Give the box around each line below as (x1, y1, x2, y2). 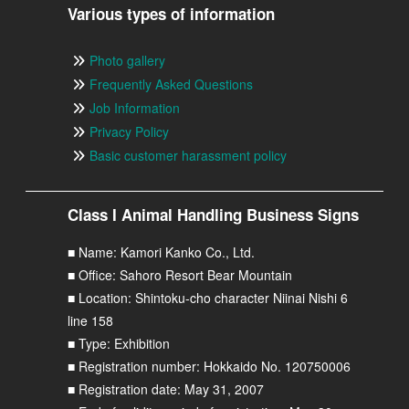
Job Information (89, 98, 181, 117)
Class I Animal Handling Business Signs (68, 203, 360, 225)
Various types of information (68, 2, 276, 25)
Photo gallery (89, 50, 166, 69)
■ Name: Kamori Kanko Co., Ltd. (68, 242, 256, 261)
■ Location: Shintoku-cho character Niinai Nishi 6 (68, 288, 349, 307)
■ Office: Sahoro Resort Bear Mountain (68, 265, 293, 284)
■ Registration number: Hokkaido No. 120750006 (68, 356, 351, 375)
